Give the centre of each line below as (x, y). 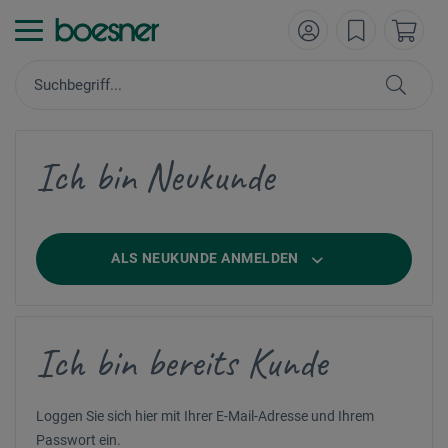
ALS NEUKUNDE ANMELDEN (207, 258)
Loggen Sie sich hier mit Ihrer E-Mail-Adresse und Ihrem (205, 416)
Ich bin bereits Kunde (181, 363)
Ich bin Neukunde (155, 177)
